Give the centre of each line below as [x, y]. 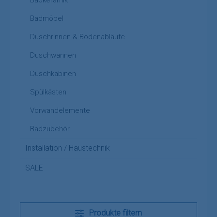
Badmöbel [47, 18]
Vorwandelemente [60, 110]
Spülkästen [48, 92]
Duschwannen [53, 55]
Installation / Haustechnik [68, 148]
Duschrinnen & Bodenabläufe [77, 37]
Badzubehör [50, 129]
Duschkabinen [53, 73]
